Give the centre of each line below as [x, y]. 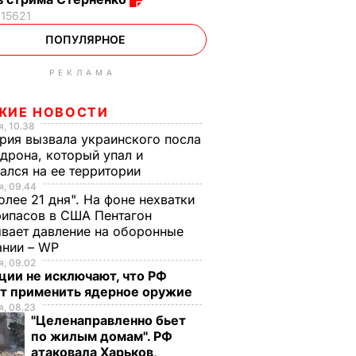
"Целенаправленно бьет [108, 320]
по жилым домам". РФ [102, 336]
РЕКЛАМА [83, 72]
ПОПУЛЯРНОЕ [85, 39]
